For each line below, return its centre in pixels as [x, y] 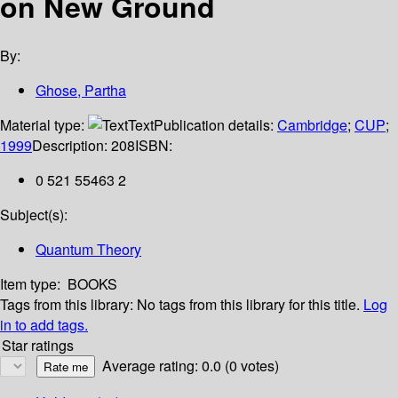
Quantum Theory [88, 250]
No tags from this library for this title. [248, 305]
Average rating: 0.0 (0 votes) [191, 366]
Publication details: [215, 125]
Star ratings [38, 346]
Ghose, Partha [81, 91]
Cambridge [312, 125]
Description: [72, 146]
